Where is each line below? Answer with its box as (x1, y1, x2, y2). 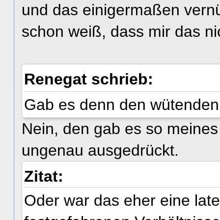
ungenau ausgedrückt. (22, 141, 179, 159)
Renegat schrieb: (24, 70, 158, 88)
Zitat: (24, 167, 63, 185)
